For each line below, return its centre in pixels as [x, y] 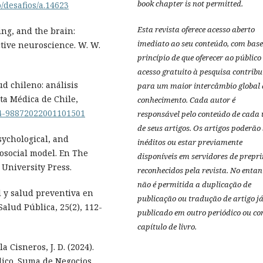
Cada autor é [213, 100]
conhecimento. [163, 100]
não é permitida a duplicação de [194, 185]
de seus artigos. [164, 128]
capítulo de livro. [167, 227]
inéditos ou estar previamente [190, 142]
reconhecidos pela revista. [183, 171]
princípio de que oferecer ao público [199, 58]
